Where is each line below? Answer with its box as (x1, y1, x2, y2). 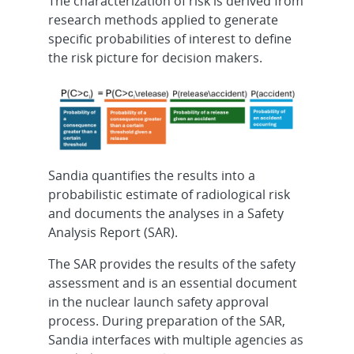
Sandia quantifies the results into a (47, 166, 255, 184)
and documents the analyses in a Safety (47, 204, 284, 222)
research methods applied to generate (47, 11, 278, 29)
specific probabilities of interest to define (47, 30, 292, 48)
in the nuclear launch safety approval (47, 292, 269, 311)
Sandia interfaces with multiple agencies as (47, 330, 303, 348)
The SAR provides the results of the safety (47, 254, 296, 273)
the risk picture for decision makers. (47, 49, 262, 67)
